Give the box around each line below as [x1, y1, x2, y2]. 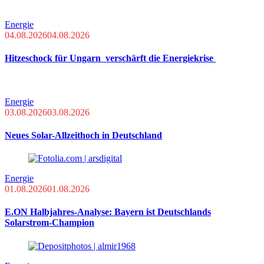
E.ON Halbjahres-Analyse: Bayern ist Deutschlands [5, 207, 211, 217]
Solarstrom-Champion [5, 217, 94, 228]
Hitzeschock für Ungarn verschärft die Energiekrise [5, 53, 216, 64]
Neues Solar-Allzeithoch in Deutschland [5, 130, 162, 140]
